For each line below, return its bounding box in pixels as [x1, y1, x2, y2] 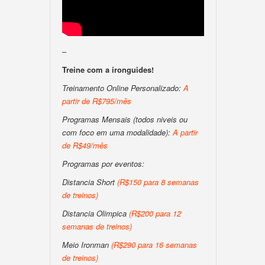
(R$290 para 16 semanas [109, 239, 197, 250]
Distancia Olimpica [62, 208, 127, 219]
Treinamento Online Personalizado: [62, 82, 183, 93]
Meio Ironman [62, 239, 109, 250]
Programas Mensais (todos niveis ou [62, 114, 188, 125]
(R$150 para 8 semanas [117, 176, 199, 188]
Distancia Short [62, 176, 117, 188]
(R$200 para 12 [127, 208, 181, 219]
